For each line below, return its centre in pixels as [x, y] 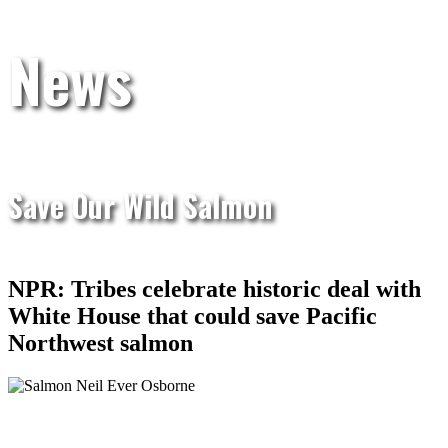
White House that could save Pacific [192, 315]
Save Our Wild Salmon [140, 205]
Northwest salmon [100, 342]
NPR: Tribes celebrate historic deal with [214, 288]
